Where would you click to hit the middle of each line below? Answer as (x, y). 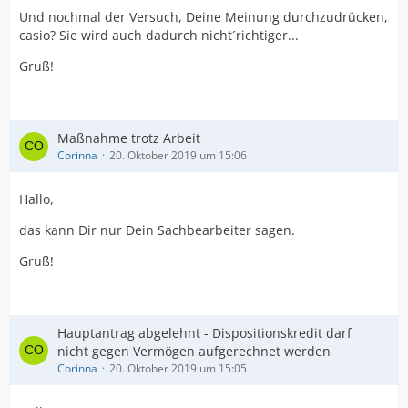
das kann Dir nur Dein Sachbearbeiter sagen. (157, 230)
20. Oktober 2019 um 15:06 (178, 155)
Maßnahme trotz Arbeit (129, 138)
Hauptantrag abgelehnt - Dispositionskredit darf (204, 333)
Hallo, (36, 199)
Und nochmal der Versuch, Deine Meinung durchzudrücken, (204, 17)
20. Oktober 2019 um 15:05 (178, 368)
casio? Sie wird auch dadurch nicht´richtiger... (159, 35)
